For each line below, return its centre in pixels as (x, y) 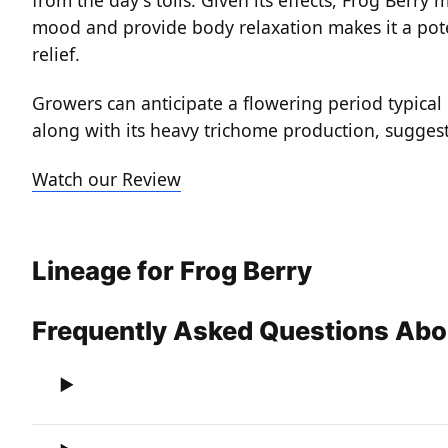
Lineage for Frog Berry (172, 271)
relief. (56, 53)
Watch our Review (106, 179)
